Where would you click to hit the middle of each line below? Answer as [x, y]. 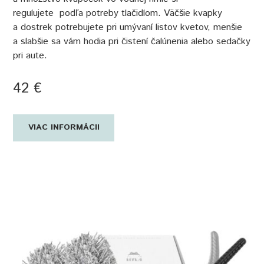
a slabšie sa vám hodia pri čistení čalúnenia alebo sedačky [132, 41]
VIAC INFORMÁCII [64, 128]
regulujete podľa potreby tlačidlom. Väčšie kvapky [118, 13]
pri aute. [30, 55]
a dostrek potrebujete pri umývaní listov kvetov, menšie [128, 27]
